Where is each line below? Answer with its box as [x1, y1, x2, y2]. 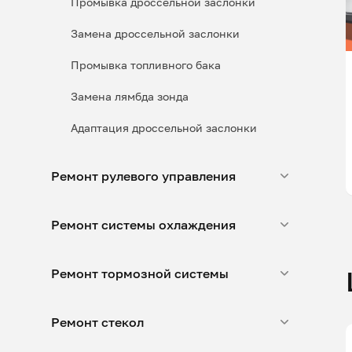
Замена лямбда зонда [71, 90, 189, 103]
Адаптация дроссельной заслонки [71, 121, 257, 134]
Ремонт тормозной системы [51, 266, 229, 281]
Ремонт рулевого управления [51, 168, 236, 184]
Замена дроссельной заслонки [71, 27, 240, 40]
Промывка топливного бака [71, 58, 221, 71]
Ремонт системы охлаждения [51, 217, 236, 233]
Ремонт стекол [51, 314, 144, 330]
